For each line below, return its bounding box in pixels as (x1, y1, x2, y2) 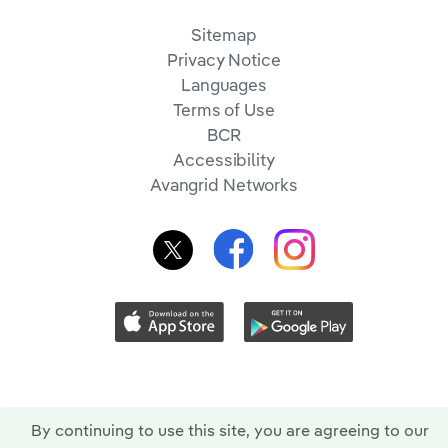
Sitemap (191, 24, 257, 46)
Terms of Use (173, 99, 275, 121)
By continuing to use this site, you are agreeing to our (31, 420, 429, 440)
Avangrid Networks (149, 174, 299, 196)
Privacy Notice (167, 49, 281, 71)
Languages (180, 74, 267, 96)
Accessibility (173, 149, 275, 171)
